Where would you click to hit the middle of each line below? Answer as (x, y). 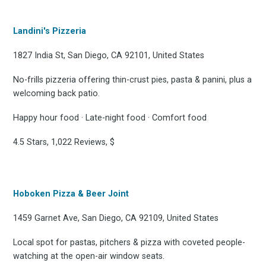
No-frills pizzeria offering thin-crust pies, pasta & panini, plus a (133, 80)
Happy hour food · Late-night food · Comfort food (110, 118)
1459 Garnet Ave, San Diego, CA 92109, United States (116, 218)
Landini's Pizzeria (50, 31)
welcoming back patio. (57, 94)
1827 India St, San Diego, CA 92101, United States (109, 56)
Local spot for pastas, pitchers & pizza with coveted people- (129, 243)
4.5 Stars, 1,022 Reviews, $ (64, 142)
